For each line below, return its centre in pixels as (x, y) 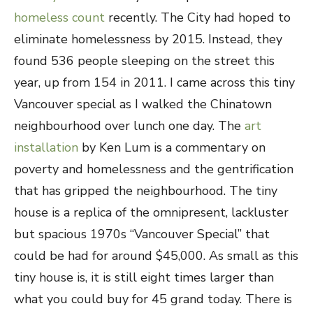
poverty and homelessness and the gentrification (154, 169)
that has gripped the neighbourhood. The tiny (146, 191)
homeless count (59, 17)
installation (46, 147)
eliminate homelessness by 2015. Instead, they (148, 39)
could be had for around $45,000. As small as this (156, 256)
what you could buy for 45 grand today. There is (153, 299)
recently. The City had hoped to (198, 17)
